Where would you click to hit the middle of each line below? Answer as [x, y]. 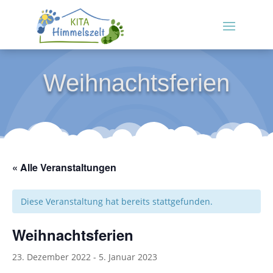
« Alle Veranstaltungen [64, 167]
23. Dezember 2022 [51, 257]
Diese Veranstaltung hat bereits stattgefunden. [117, 201]
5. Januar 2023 [128, 257]
